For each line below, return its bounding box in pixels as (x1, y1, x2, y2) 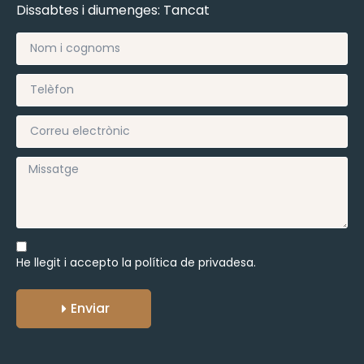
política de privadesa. (135, 253, 256, 271)
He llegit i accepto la (16, 253, 135, 271)
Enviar (71, 298, 110, 318)
